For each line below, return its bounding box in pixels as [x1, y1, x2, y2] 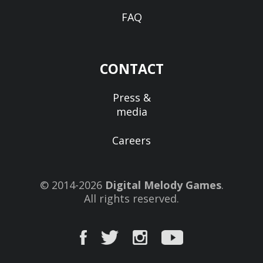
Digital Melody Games [104, 177, 221, 192]
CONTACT [99, 59, 164, 78]
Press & [112, 90, 151, 104]
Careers [112, 133, 151, 147]
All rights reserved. [84, 191, 179, 205]
